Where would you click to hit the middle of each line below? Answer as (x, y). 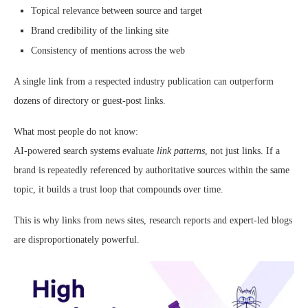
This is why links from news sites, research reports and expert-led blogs (153, 220)
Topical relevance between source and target (117, 11)
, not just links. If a (242, 151)
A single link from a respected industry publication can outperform (144, 81)
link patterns (181, 151)
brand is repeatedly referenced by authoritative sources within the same (152, 170)
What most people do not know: (76, 132)
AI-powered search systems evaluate (85, 151)
